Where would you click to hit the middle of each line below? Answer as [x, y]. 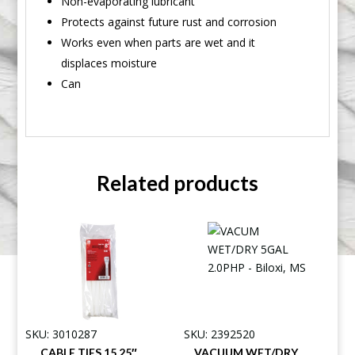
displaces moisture [109, 63]
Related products [177, 183]
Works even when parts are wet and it [158, 42]
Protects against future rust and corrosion [169, 22]
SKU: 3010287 [61, 334]
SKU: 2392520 [219, 334]
